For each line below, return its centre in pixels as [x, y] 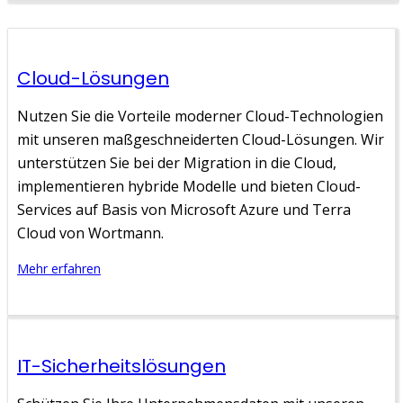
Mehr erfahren [59, 268]
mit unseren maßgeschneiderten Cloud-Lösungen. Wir [201, 139]
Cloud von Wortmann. [90, 233]
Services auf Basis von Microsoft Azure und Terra [184, 209]
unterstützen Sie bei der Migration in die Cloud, [177, 162]
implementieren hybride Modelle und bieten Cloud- [189, 186]
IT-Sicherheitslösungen [121, 366]
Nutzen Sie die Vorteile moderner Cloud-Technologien [200, 116]
